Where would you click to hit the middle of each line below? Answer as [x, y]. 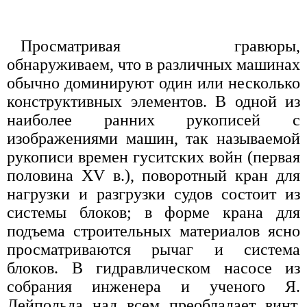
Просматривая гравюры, [160, 46]
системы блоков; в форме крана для [153, 212]
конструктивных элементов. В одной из [153, 101]
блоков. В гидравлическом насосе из [153, 268]
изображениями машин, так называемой [153, 138]
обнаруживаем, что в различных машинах [153, 64]
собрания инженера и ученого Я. [153, 286]
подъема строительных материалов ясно [153, 231]
